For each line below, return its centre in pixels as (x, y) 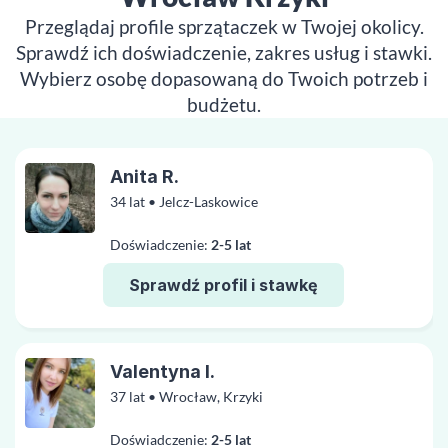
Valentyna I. (162, 371)
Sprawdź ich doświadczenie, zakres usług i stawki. (224, 52)
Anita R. (144, 176)
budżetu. (224, 104)
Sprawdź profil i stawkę (223, 284)
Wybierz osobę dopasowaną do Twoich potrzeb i (224, 78)
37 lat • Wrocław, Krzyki (186, 396)
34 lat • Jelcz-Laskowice (184, 201)
